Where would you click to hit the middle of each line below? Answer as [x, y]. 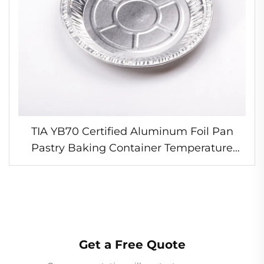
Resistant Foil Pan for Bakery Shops [132, 164]
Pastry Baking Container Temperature [132, 148]
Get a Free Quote [132, 244]
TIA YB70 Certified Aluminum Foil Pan [132, 131]
